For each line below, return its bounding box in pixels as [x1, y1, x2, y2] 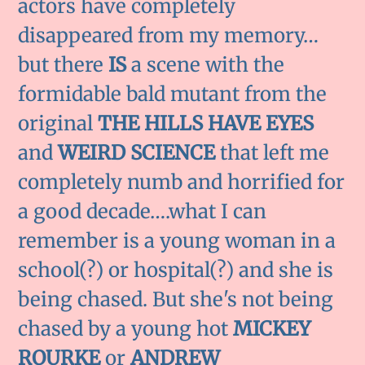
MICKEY [233, 315, 311, 341]
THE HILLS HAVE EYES [98, 110, 314, 136]
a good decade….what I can [18, 198, 267, 224]
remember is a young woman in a [18, 227, 336, 253]
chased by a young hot [18, 315, 234, 341]
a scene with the [126, 51, 285, 77]
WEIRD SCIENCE [58, 139, 216, 165]
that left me [215, 139, 330, 165]
